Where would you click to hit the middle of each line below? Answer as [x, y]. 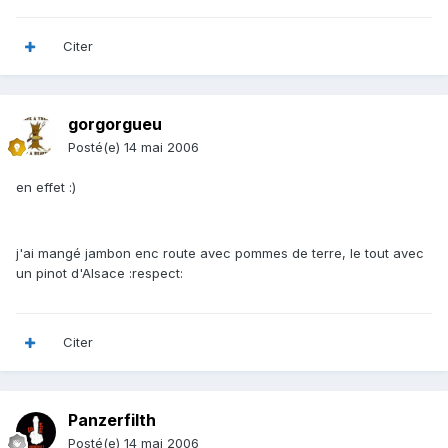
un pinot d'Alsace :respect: [99, 273]
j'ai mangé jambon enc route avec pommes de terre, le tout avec [220, 253]
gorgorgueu [115, 124]
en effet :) [46, 187]
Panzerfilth [112, 420]
